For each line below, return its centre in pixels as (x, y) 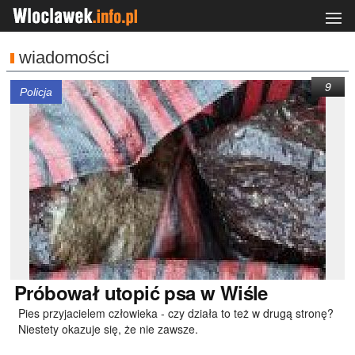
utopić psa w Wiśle (183, 292)
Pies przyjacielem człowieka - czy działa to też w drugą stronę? (176, 313)
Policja (36, 92)
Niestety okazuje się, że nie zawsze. (108, 329)
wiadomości (64, 57)
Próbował (57, 292)
